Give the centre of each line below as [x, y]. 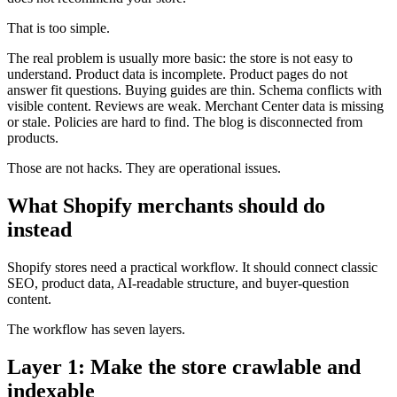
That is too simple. [58, 28]
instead [39, 230]
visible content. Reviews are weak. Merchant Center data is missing [195, 106]
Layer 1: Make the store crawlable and [184, 366]
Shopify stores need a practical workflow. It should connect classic [192, 268]
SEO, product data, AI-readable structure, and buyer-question [178, 284]
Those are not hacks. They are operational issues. [144, 168]
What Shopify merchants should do [166, 206]
